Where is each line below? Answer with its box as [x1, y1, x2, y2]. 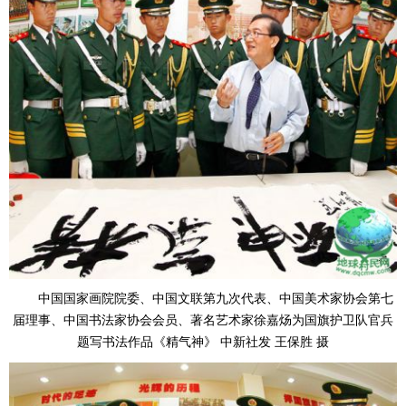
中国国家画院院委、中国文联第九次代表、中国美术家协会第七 [38, 291, 393, 305]
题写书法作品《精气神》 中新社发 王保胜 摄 [77, 334, 329, 349]
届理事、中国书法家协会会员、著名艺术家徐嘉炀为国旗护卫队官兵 [13, 313, 393, 327]
